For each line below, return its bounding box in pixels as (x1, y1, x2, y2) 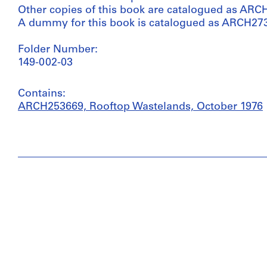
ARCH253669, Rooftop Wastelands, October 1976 (18, 101, 263, 113)
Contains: (18, 88, 66, 100)
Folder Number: (18, 44, 98, 55)
